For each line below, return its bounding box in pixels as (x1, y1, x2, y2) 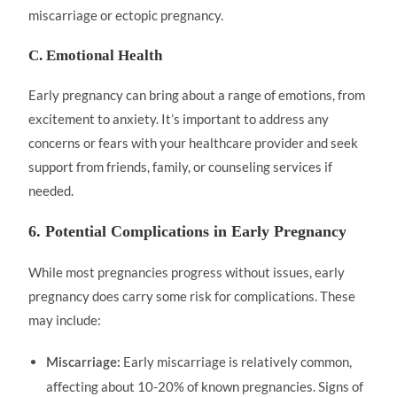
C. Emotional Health (28, 47, 163, 64)
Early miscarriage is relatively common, (121, 354, 353, 370)
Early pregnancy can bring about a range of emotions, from (28, 87, 366, 103)
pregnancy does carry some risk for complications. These (28, 288, 356, 304)
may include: (28, 312, 102, 328)
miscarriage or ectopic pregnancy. (28, 7, 224, 23)
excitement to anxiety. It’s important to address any (28, 111, 330, 127)
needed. (28, 183, 74, 198)
